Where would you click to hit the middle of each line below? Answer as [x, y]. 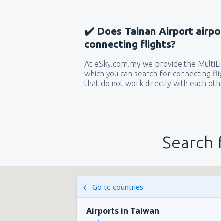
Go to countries [118, 187]
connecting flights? [130, 44]
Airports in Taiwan [123, 211]
